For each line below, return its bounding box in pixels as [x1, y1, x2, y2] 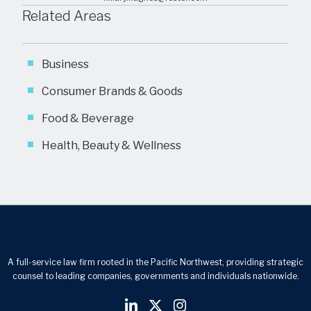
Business [42, 58, 89, 71]
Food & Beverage [42, 112, 134, 125]
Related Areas [22, 8, 111, 24]
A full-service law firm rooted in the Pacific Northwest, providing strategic [8, 257, 303, 267]
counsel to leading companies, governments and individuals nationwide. [12, 271, 299, 281]
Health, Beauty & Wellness [42, 139, 181, 152]
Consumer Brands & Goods [42, 85, 183, 98]
